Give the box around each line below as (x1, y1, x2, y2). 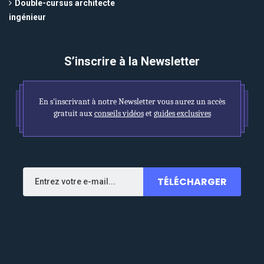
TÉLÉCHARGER (157, 174, 227, 189)
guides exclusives (153, 108, 211, 118)
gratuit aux (53, 108, 94, 118)
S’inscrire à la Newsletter (64, 54, 200, 68)
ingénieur (9, 12, 46, 22)
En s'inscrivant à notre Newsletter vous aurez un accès (39, 96, 225, 107)
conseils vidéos (94, 108, 144, 118)
